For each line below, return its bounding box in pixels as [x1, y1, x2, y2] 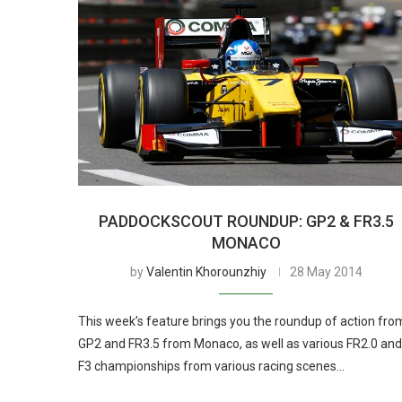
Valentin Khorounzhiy [145, 264, 267, 279]
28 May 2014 [289, 264, 363, 279]
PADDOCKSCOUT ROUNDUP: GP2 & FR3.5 [98, 211, 394, 231]
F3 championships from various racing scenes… [78, 358, 345, 373]
